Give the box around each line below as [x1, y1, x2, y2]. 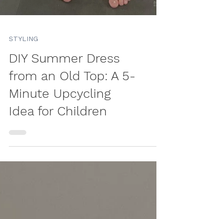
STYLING [9, 52, 38, 60]
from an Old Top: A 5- [9, 86, 135, 101]
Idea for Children [9, 121, 107, 136]
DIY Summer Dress [9, 68, 120, 83]
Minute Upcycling [9, 104, 110, 118]
